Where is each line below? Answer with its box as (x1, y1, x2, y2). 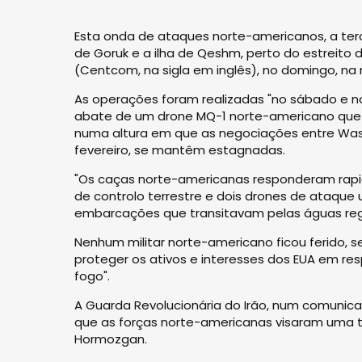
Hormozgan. (74, 330, 147, 347)
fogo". (74, 267, 110, 284)
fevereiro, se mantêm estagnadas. (74, 141, 285, 158)
